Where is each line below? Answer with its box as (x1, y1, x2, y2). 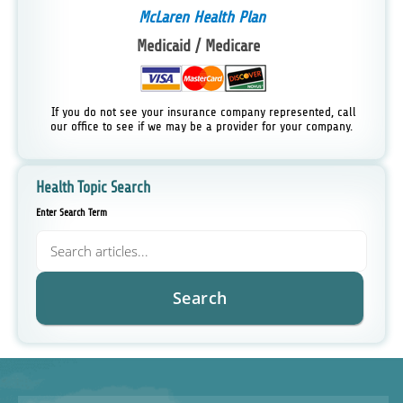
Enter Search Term (35, 207, 107, 219)
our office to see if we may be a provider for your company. (50, 119, 353, 133)
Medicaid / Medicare (136, 37, 260, 56)
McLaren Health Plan (138, 7, 265, 26)
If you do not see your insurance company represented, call (47, 104, 356, 119)
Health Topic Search (35, 179, 150, 197)
